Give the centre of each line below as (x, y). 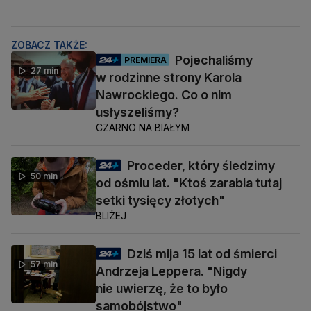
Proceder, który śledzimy (201, 166)
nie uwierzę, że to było (162, 289)
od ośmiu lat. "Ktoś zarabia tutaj (189, 183)
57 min (44, 264)
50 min (44, 176)
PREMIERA (145, 60)
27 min (44, 71)
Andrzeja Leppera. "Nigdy (171, 271)
